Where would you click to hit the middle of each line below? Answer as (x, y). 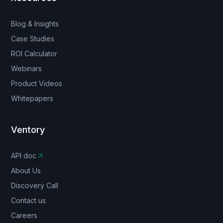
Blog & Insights (35, 24)
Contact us (29, 201)
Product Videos (37, 84)
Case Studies (33, 39)
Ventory (28, 130)
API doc (24, 156)
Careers (24, 216)
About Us (26, 171)
